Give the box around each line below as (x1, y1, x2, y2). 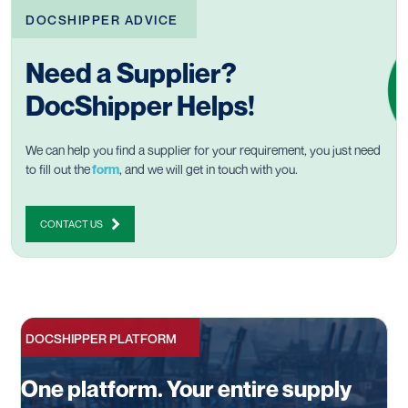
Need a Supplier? (25, 56, 237, 89)
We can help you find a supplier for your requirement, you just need (25, 141, 381, 158)
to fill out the (25, 160, 90, 177)
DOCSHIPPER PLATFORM (25, 330, 177, 346)
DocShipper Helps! (25, 88, 255, 122)
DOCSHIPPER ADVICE (25, 11, 178, 27)
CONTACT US (40, 217, 103, 229)
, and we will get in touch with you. (119, 160, 298, 177)
